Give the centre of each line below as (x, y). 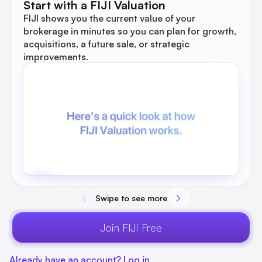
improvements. (56, 57)
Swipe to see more (131, 198)
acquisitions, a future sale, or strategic (106, 44)
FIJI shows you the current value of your (109, 18)
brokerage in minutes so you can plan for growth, (130, 31)
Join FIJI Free (131, 227)
